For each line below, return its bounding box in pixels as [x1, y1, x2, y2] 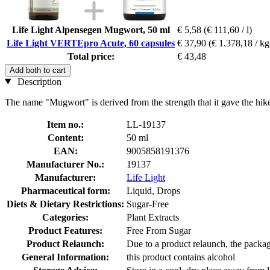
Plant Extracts [127, 212, 179, 222]
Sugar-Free [127, 198, 169, 209]
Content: [47, 132, 84, 143]
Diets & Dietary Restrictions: [7, 198, 124, 209]
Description [14, 76, 61, 87]
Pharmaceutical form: [20, 185, 110, 196]
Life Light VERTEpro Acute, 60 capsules [7, 37, 175, 48]
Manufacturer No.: [27, 159, 104, 169]
